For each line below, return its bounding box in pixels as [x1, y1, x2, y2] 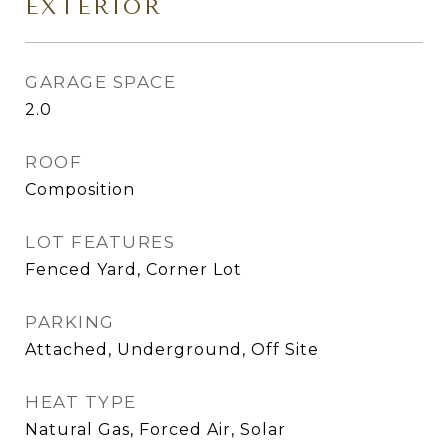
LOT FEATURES [25, 232, 175, 252]
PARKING [25, 312, 115, 332]
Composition [25, 180, 135, 199]
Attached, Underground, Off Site [25, 340, 319, 359]
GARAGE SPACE [25, 72, 176, 92]
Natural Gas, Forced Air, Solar [25, 420, 286, 439]
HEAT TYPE [25, 392, 137, 412]
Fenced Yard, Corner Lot [25, 260, 242, 279]
